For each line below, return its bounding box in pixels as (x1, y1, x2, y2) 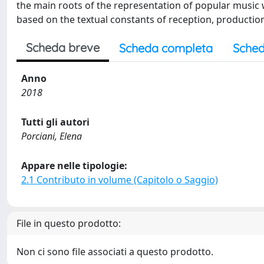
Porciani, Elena (21, 130, 82, 143)
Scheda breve (26, 40, 100, 55)
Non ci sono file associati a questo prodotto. (16, 245, 213, 258)
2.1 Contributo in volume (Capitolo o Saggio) (21, 173, 218, 186)
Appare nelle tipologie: (21, 159, 127, 172)
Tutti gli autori (21, 115, 90, 128)
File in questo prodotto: (16, 217, 121, 230)
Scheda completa (119, 41, 213, 55)
